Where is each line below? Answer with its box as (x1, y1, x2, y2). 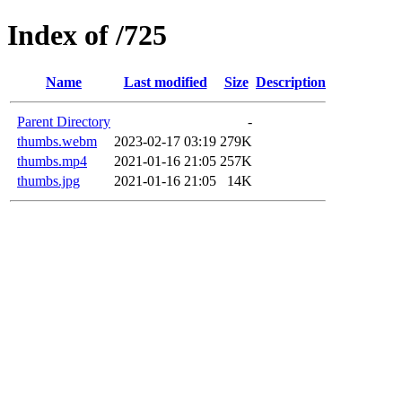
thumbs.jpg (17, 172, 80, 188)
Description (256, 74, 326, 90)
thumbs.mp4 (17, 153, 87, 169)
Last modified (123, 74, 207, 90)
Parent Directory (17, 113, 110, 129)
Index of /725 (7, 19, 167, 52)
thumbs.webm (17, 133, 97, 149)
